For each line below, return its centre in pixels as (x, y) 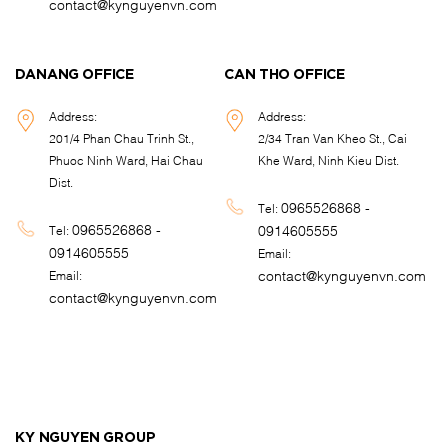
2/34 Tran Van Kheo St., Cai (333, 138)
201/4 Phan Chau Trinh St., (122, 138)
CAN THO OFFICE (284, 75)
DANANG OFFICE (74, 75)
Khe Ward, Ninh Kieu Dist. (329, 160)
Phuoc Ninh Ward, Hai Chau (126, 160)
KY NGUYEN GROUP (85, 438)
